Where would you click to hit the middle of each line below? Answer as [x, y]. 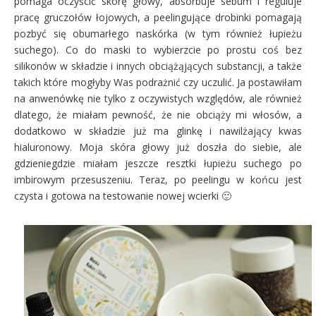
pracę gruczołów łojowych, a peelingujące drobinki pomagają [158, 18]
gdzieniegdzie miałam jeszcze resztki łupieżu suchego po [158, 164]
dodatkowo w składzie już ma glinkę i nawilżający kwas [158, 131]
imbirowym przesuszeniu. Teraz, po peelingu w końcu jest [158, 180]
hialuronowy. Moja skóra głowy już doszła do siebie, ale [158, 147]
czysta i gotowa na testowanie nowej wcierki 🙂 [123, 196]
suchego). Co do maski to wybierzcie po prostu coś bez [158, 50]
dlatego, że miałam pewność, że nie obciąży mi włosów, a [158, 115]
